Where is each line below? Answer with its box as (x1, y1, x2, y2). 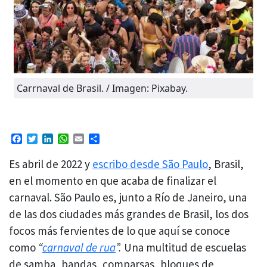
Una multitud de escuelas (124, 240, 246, 254)
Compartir (100, 132, 146, 145)
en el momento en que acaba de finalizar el (9, 173, 216, 188)
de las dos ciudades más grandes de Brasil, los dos (9, 206, 249, 221)
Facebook (22, 132, 66, 145)
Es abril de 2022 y (9, 156, 92, 171)
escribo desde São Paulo (92, 156, 208, 171)
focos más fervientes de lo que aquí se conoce (9, 223, 230, 238)
